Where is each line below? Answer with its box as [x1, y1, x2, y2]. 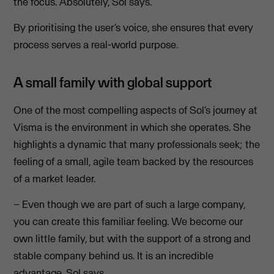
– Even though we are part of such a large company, [13, 198, 246, 212]
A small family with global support [13, 73, 212, 91]
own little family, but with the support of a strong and [13, 232, 251, 246]
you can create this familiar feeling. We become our [13, 215, 243, 229]
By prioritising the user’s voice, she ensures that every [13, 20, 254, 34]
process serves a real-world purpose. [13, 37, 179, 51]
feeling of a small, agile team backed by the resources [13, 154, 254, 168]
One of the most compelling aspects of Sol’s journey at [13, 103, 258, 117]
